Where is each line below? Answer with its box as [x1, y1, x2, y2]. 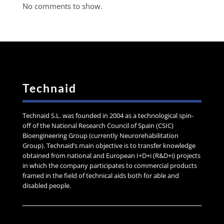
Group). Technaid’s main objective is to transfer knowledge [22, 141, 195, 150]
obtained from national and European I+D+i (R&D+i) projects [22, 151, 200, 160]
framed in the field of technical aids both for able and [22, 171, 179, 180]
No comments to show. [22, 1, 102, 11]
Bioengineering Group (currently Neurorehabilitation [22, 131, 178, 140]
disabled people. [22, 181, 71, 190]
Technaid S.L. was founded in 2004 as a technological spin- [22, 111, 193, 120]
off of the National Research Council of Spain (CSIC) [22, 121, 173, 130]
